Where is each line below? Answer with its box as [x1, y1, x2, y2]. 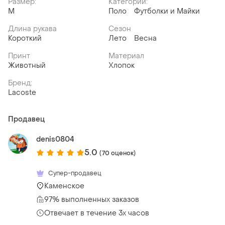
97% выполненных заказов [44, 194, 139, 204]
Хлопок [108, 61, 135, 71]
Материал [108, 51, 144, 61]
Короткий [8, 34, 42, 44]
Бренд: [8, 78, 32, 88]
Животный [8, 61, 46, 71]
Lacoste [8, 88, 36, 98]
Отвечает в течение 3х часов [44, 208, 149, 218]
